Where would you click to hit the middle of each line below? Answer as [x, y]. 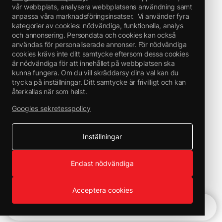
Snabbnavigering [65, 207]
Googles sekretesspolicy [51, 108]
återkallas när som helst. [50, 91]
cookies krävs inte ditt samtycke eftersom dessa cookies [100, 54]
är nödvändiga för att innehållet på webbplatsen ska [93, 63]
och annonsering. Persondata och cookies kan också [94, 35]
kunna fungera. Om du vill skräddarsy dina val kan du [95, 73]
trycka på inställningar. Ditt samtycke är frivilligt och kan [99, 82]
